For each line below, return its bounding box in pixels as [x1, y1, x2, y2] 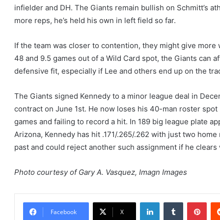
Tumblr [183, 198, 203, 206]
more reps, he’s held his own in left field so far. [14, 16, 176, 26]
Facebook [51, 208, 77, 217]
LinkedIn [159, 198, 185, 206]
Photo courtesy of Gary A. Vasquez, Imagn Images [14, 167, 187, 177]
